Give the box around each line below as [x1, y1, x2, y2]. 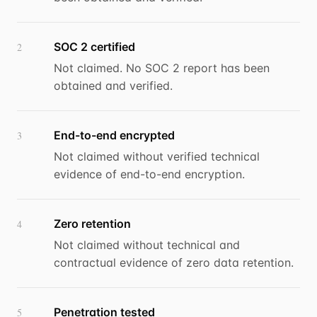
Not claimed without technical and [54, 238, 240, 253]
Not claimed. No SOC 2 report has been [54, 61, 270, 76]
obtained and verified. [54, 79, 173, 93]
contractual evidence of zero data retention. [54, 255, 294, 270]
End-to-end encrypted [54, 128, 175, 143]
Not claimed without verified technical [54, 149, 260, 164]
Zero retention [54, 217, 131, 231]
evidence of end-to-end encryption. [54, 167, 245, 182]
